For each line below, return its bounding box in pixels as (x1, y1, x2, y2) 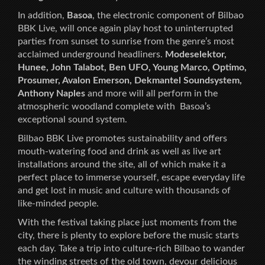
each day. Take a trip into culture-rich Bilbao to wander (18, 243, 245, 253)
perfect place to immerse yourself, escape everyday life (18, 172, 245, 182)
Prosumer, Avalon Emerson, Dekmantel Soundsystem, (18, 75, 242, 85)
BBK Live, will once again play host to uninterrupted (18, 23, 233, 33)
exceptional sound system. (18, 114, 127, 124)
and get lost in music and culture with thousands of (18, 185, 231, 195)
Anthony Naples (18, 88, 88, 98)
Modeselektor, (165, 49, 227, 59)
